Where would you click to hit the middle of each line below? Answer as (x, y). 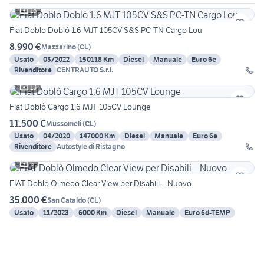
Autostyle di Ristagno (91, 147)
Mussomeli (64, 123)
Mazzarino (59, 47)
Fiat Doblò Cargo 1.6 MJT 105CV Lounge (80, 107)
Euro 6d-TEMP (207, 213)
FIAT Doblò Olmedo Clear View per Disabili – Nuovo (100, 184)
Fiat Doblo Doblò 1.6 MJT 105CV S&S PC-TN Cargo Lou (106, 30)
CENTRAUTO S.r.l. (85, 70)
